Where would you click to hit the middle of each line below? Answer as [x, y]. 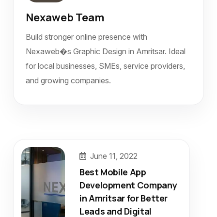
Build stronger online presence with [86, 37]
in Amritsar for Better [124, 198]
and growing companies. [68, 80]
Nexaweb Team [65, 17]
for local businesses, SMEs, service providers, [105, 66]
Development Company [128, 185]
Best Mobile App [113, 172]
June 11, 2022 [113, 156]
